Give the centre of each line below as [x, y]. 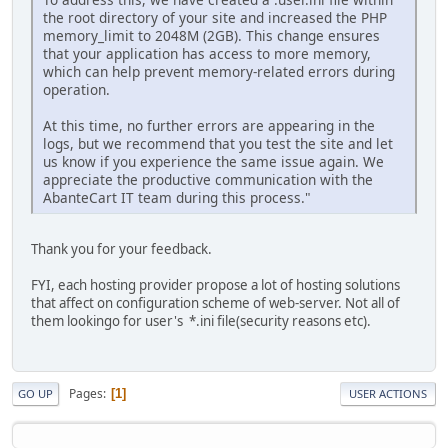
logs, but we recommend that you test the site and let [218, 143]
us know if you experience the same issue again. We [213, 161]
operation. [76, 89]
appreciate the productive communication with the [208, 179]
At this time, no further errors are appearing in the [209, 125]
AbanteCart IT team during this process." [177, 197]
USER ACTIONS [388, 394]
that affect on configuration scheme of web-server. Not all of [215, 302]
